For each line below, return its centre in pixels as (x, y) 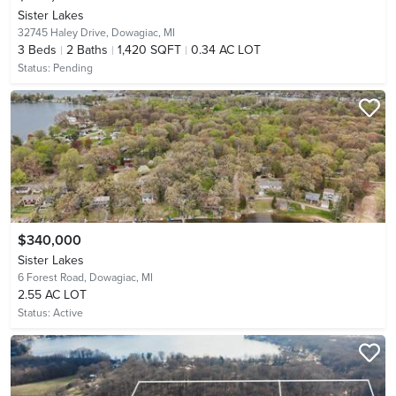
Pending (73, 68)
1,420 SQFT (149, 49)
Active (68, 312)
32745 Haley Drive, (65, 32)
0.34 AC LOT (226, 49)
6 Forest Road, (53, 277)
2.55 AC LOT (52, 294)
